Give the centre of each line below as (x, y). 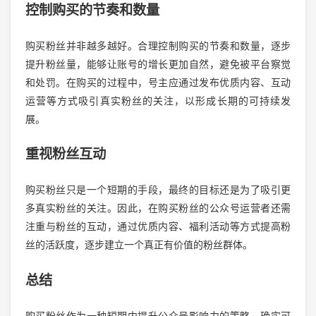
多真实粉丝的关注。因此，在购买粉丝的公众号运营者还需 (158, 208)
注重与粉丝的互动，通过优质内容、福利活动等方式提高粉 (158, 227)
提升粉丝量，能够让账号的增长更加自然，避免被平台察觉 (158, 64)
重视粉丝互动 (65, 154)
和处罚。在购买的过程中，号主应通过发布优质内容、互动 (158, 82)
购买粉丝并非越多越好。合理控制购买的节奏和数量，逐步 (158, 45)
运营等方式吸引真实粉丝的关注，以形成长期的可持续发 (158, 101)
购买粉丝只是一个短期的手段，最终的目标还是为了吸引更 (158, 190)
